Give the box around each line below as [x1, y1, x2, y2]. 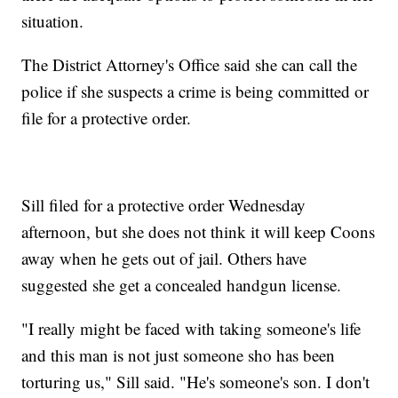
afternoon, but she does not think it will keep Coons [21, 219, 376, 243]
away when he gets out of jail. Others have [21, 246, 307, 269]
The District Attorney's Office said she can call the [21, 52, 358, 76]
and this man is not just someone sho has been [21, 343, 336, 366]
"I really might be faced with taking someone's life [21, 316, 362, 339]
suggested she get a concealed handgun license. [21, 273, 347, 296]
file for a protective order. [21, 106, 192, 129]
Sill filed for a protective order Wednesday [21, 193, 306, 216]
